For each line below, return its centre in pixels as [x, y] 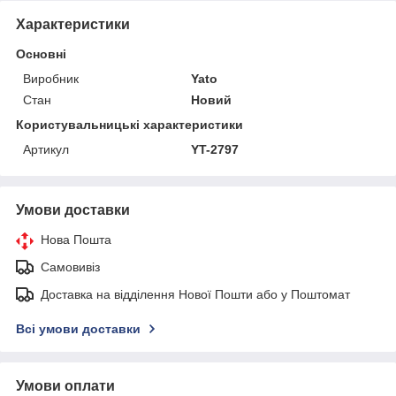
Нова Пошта [76, 239]
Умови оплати [65, 385]
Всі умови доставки [78, 328]
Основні [41, 53]
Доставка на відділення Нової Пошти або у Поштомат [195, 294]
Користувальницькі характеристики [129, 124]
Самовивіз [70, 267]
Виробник [51, 78]
